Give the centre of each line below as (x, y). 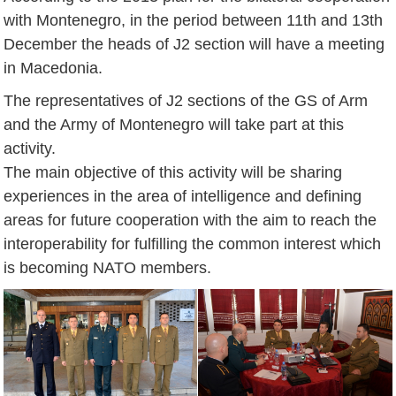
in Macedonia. (53, 68)
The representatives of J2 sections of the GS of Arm (186, 100)
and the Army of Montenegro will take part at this (174, 124)
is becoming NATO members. (108, 267)
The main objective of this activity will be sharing (173, 172)
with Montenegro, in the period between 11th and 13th (194, 20)
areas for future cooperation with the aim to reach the (190, 220)
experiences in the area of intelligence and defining (183, 196)
